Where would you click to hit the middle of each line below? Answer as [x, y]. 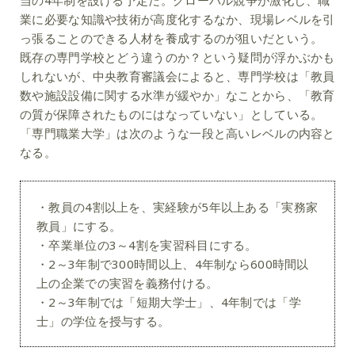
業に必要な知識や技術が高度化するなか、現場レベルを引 [177, 19]
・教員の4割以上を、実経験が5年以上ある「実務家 [177, 207]
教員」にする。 [79, 226]
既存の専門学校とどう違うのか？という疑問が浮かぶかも [177, 57]
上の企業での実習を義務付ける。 [128, 283]
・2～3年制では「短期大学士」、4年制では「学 [169, 302]
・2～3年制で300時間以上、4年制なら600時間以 [173, 264]
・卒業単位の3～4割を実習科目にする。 [147, 245]
